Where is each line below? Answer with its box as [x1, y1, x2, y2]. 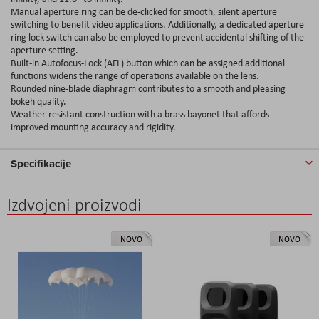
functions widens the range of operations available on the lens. [11, 68, 259, 82]
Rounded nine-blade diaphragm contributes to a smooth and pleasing [11, 81, 286, 95]
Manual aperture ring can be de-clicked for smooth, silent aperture [11, 4, 277, 18]
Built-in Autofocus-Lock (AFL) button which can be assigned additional [11, 56, 285, 69]
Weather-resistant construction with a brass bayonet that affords [11, 107, 269, 120]
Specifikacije [11, 155, 71, 172]
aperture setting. [11, 43, 78, 56]
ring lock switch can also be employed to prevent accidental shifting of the [11, 30, 304, 43]
